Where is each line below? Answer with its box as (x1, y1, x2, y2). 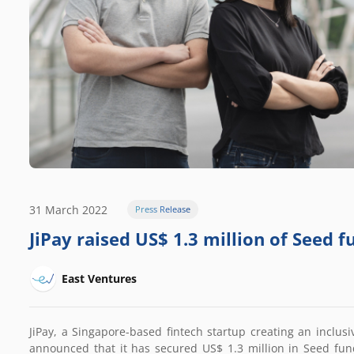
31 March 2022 (29, 201, 107, 217)
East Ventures (62, 270, 137, 286)
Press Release (134, 203, 190, 216)
